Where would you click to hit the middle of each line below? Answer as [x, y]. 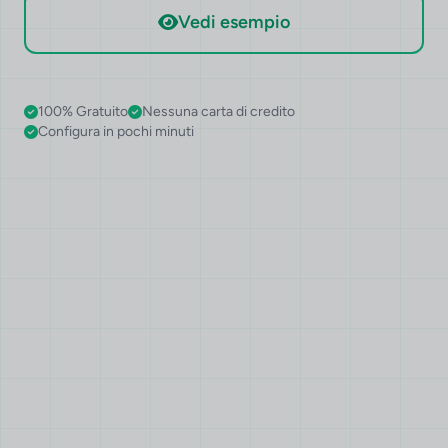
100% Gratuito [83, 111]
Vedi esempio [234, 21]
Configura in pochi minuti [116, 131]
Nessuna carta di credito [218, 111]
